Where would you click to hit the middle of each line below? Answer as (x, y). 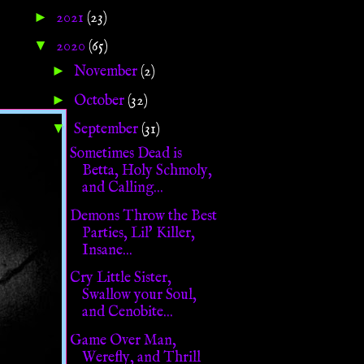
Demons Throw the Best (143, 216)
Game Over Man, (123, 340)
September (107, 130)
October (100, 101)
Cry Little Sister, (120, 279)
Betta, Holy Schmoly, (147, 171)
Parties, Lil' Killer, (138, 233)
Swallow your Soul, (139, 296)
